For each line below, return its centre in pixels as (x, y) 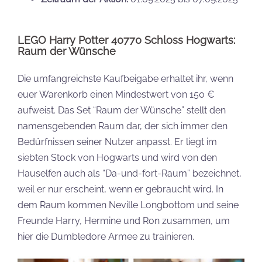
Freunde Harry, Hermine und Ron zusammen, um (124, 220)
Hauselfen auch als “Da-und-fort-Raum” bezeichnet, (130, 173)
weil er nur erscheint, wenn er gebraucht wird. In (120, 189)
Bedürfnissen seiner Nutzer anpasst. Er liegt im (117, 142)
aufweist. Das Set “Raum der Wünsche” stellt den (122, 110)
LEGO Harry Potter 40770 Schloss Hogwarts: (126, 40)
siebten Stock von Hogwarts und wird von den (117, 157)
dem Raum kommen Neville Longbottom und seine (128, 205)
